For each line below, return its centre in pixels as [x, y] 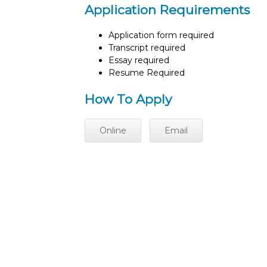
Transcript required [147, 48]
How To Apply [128, 99]
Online [113, 131]
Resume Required [147, 73]
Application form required [161, 35]
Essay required [139, 60]
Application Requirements [167, 10]
